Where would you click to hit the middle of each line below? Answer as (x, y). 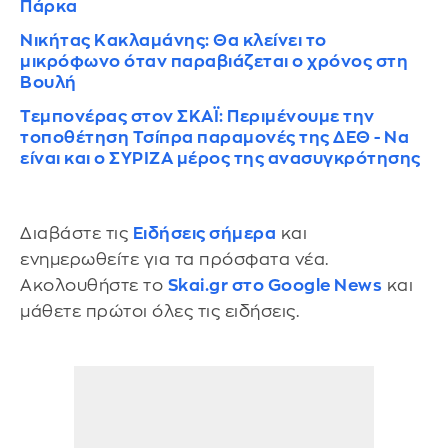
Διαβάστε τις (76, 233)
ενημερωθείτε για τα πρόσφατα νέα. (174, 259)
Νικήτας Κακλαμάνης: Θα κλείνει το (173, 40)
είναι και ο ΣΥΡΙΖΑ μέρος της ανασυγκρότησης (220, 158)
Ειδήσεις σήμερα (204, 233)
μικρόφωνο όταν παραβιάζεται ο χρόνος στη (214, 61)
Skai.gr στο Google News (274, 285)
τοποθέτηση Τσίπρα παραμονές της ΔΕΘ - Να (214, 137)
